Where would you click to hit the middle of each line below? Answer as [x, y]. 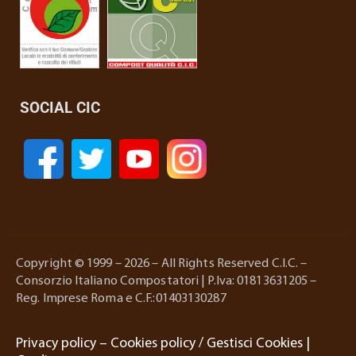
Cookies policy [153, 344]
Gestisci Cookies [255, 344]
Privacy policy [56, 344]
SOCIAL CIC [60, 108]
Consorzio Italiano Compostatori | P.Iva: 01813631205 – [166, 282]
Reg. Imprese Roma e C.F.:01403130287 [121, 299]
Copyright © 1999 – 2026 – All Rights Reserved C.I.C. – [162, 264]
